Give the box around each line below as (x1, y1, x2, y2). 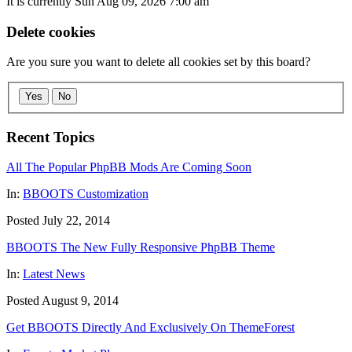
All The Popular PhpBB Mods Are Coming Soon (6, 160, 251, 174)
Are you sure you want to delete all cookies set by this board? (6, 55, 310, 69)
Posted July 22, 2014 (6, 214, 110, 228)
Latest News (23, 267, 85, 281)
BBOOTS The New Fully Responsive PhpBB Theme (6, 240, 275, 255)
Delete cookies (6, 23, 95, 40)
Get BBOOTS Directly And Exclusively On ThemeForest (6, 321, 295, 335)
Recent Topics (6, 128, 94, 145)
